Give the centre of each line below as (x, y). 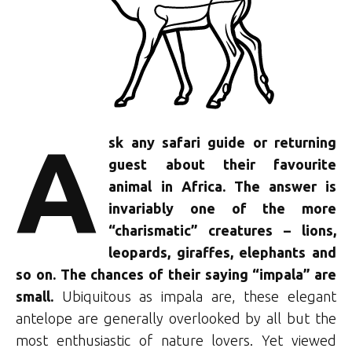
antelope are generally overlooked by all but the (176, 318)
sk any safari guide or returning (222, 142)
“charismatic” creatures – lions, (222, 230)
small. (35, 296)
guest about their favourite (222, 164)
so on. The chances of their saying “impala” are (176, 274)
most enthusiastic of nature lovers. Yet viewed (176, 340)
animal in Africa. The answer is (222, 186)
